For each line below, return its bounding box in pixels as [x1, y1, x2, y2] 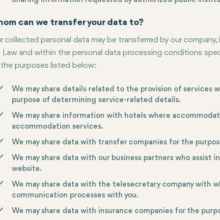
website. [12, 165, 42, 173]
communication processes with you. [12, 192, 138, 199]
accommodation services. [12, 123, 103, 131]
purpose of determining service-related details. [12, 96, 181, 104]
